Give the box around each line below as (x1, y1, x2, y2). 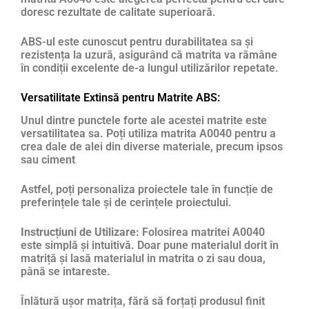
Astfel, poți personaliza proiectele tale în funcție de (21, 183, 273, 197)
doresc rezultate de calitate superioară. (21, 5, 216, 19)
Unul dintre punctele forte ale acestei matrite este (21, 114, 267, 128)
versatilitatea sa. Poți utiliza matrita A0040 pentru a (21, 127, 276, 141)
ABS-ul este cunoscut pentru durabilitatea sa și (21, 34, 253, 48)
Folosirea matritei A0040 (139, 226, 265, 239)
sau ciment (21, 153, 75, 167)
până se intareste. (21, 265, 110, 279)
